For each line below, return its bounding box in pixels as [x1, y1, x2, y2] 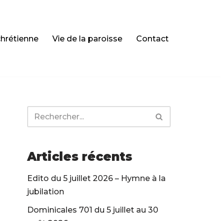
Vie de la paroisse [52, 34, 122, 43]
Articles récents [27, 149, 132, 164]
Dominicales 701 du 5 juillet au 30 [27, 205, 158, 215]
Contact [136, 34, 169, 43]
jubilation [27, 187, 64, 197]
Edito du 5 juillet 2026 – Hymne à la [27, 174, 166, 184]
